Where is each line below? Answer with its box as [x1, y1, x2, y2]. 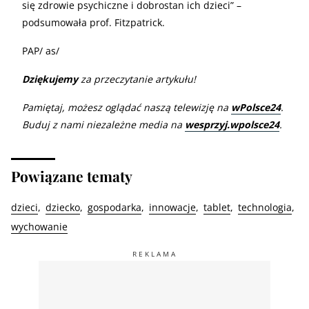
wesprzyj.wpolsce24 [185, 117, 279, 131]
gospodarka [88, 200, 141, 214]
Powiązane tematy [11, 166, 132, 186]
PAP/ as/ [22, 43, 59, 57]
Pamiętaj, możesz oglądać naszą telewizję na [22, 100, 231, 114]
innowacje [149, 200, 196, 214]
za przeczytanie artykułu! [78, 72, 196, 86]
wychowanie [11, 219, 68, 233]
